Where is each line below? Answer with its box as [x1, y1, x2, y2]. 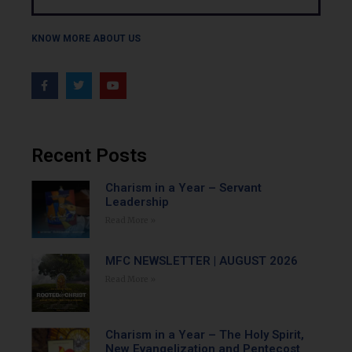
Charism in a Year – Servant [104, 180, 262, 195]
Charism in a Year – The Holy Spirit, [104, 327, 304, 342]
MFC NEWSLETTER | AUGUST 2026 [104, 254, 298, 269]
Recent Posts [31, 144, 147, 167]
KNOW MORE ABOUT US [31, 32, 141, 44]
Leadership [104, 194, 169, 209]
